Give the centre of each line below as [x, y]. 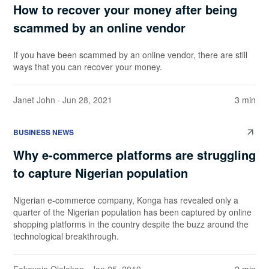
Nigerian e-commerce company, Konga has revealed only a [126, 200]
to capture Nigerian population [101, 173]
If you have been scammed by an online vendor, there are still [130, 55]
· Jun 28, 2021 [84, 100]
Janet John [34, 100]
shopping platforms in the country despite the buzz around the [131, 224]
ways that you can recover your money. [88, 67]
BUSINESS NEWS [44, 132]
